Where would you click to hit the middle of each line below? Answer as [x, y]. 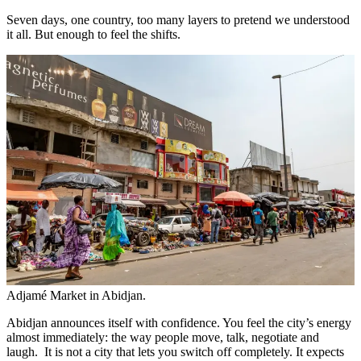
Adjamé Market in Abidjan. [76, 295]
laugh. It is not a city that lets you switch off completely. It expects [175, 351]
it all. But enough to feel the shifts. [93, 35]
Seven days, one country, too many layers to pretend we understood [178, 20]
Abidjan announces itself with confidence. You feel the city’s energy [179, 322]
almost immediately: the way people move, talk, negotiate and [163, 337]
